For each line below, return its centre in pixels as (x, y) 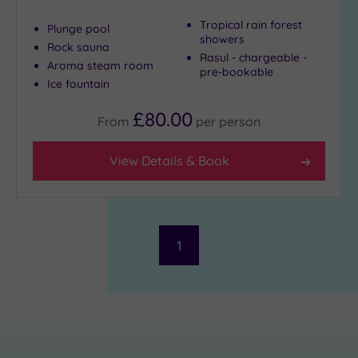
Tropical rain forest (251, 25)
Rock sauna (78, 48)
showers (222, 40)
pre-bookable (237, 72)
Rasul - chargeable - (253, 58)
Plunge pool (78, 29)
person (240, 122)
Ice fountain (78, 84)
